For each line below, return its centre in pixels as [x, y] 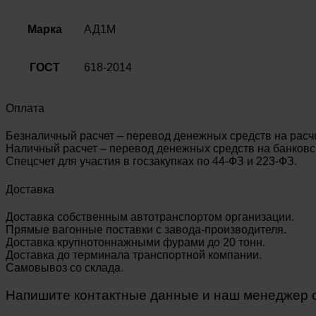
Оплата [25, 109]
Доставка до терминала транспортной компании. [134, 255]
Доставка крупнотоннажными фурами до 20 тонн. [135, 242]
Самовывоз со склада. [65, 267]
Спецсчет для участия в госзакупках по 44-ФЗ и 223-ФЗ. [151, 162]
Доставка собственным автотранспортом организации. [150, 217]
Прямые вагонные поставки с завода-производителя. [146, 229]
